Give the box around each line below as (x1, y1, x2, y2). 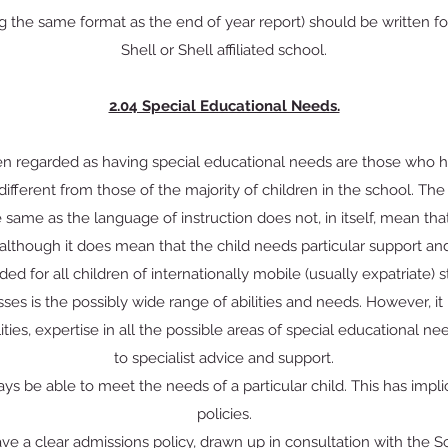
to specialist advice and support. (114, 349, 334, 367)
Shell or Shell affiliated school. (121, 41, 327, 59)
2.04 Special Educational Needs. (108, 97, 340, 115)
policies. (196, 405, 252, 423)
